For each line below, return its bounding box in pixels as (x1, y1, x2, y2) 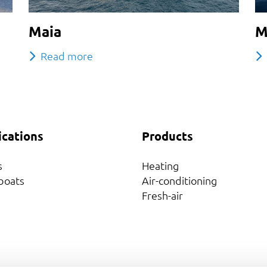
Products (141, 128, 193, 144)
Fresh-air (141, 188, 183, 202)
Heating (141, 158, 179, 172)
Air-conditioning (141, 173, 217, 187)
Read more (40, 48, 93, 63)
